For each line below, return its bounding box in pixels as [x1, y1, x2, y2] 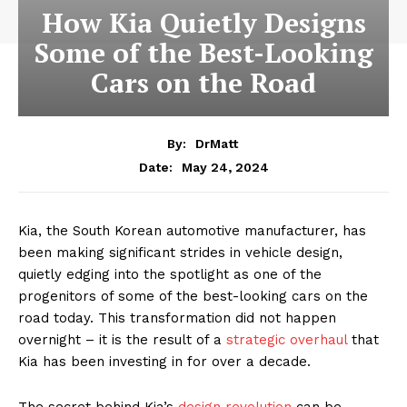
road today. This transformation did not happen [18, 309, 336, 326]
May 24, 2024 [181, 159, 269, 174]
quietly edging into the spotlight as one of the [18, 265, 322, 283]
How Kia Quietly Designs [41, 5, 366, 41]
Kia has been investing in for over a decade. [18, 352, 311, 370]
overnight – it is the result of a [18, 331, 226, 348]
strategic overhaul [226, 331, 347, 348]
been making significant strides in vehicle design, [18, 243, 342, 261]
